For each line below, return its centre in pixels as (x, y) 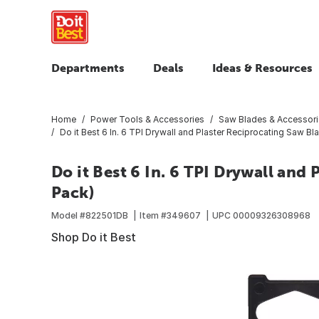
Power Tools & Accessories (147, 119)
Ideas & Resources (262, 68)
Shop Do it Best (94, 237)
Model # (68, 215)
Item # (153, 215)
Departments (88, 68)
